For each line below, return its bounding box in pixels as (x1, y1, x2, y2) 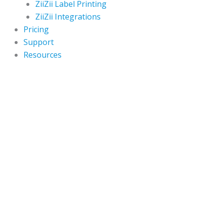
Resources (23, 49, 62, 61)
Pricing (23, 24, 49, 35)
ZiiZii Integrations (35, 11, 101, 22)
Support (23, 37, 54, 48)
